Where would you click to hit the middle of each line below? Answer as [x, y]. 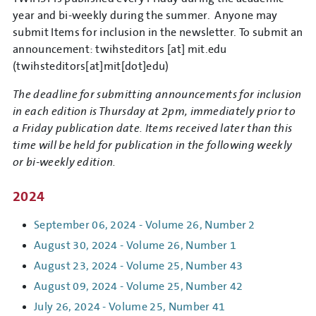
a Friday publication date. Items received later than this [153, 129]
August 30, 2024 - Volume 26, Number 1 [135, 246]
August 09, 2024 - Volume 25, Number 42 [139, 287]
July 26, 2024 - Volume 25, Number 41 [130, 307]
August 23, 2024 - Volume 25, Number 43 [139, 266]
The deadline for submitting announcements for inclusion [157, 95]
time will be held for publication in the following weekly [153, 146]
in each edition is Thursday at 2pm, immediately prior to [154, 112]
